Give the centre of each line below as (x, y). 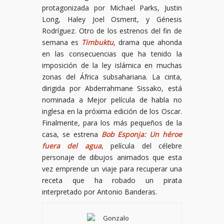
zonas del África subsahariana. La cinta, (112, 77)
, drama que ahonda (148, 42)
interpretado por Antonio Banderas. (99, 192)
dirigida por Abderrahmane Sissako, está (112, 88)
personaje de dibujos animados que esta (112, 157)
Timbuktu (97, 42)
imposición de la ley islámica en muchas (112, 65)
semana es (62, 42)
